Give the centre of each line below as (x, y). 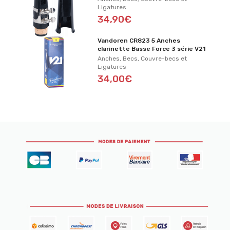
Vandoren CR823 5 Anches (139, 40)
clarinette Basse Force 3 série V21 (152, 49)
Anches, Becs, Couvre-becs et (142, 58)
